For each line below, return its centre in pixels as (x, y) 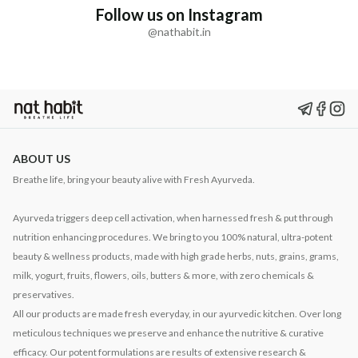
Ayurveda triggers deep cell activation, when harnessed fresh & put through (173, 218)
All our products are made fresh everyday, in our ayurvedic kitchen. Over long (177, 314)
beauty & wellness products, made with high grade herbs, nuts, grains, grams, (176, 257)
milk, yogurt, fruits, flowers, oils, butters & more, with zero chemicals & (163, 276)
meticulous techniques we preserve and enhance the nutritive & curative (168, 333)
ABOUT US (42, 159)
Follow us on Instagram (179, 15)
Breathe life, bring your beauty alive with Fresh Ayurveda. (134, 180)
